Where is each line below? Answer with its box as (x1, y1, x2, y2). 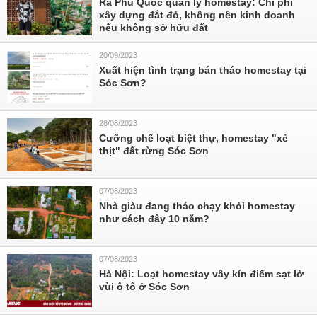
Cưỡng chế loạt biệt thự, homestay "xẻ (99, 132, 288, 144)
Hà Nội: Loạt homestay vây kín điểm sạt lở (99, 268, 304, 279)
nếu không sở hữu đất (99, 22, 208, 33)
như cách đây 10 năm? (99, 213, 209, 224)
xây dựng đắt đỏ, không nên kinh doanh (99, 9, 295, 21)
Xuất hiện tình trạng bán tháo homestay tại (99, 64, 306, 76)
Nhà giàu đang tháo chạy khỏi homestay (99, 200, 295, 212)
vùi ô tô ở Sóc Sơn (99, 281, 190, 292)
